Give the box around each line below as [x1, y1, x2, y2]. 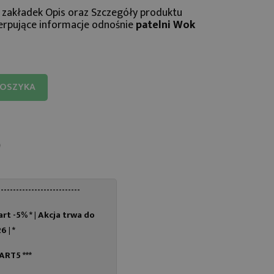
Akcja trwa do [37, 207, 95, 223]
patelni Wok [133, 15, 195, 34]
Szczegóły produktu [91, 3, 182, 22]
